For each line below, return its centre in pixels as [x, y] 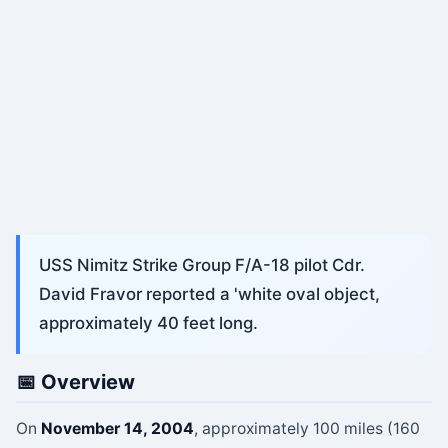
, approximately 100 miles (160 [307, 428]
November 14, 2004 [117, 428]
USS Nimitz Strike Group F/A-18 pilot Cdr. [202, 265]
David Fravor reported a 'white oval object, [210, 294]
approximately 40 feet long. [149, 323]
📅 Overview [75, 382]
